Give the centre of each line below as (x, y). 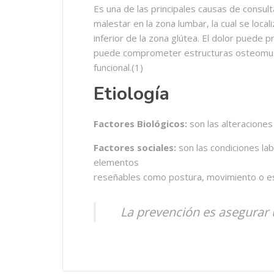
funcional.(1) (118, 67)
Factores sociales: (135, 147)
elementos (116, 162)
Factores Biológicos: (140, 124)
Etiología (131, 94)
